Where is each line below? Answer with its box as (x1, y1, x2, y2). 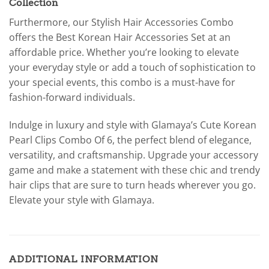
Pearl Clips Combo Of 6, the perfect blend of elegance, (9, 133, 252, 147)
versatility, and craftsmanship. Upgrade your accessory (9, 148, 258, 162)
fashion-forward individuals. (9, 91, 135, 104)
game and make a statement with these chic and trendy (9, 163, 260, 177)
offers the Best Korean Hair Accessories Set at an (9, 31, 231, 44)
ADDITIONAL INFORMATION (9, 253, 159, 265)
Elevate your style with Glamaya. (9, 193, 154, 207)
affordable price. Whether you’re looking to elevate (9, 46, 239, 59)
